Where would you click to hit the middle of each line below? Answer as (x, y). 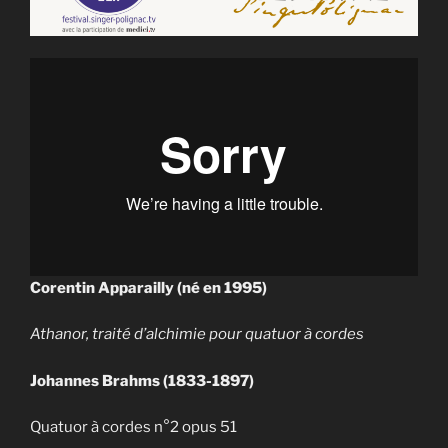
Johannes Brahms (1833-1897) (142, 380)
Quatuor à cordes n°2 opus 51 (133, 427)
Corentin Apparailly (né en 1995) (148, 287)
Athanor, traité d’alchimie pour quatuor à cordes (197, 334)
